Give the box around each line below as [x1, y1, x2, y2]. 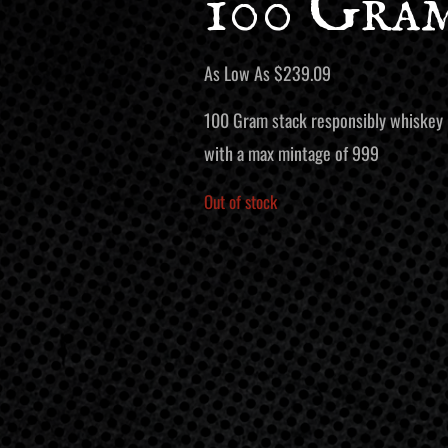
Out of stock [203, 188, 277, 214]
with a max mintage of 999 [203, 140, 379, 167]
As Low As [203, 60, 274, 86]
